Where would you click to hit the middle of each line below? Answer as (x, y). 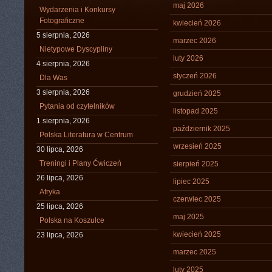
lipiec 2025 (191, 182)
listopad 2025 (195, 111)
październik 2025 (202, 129)
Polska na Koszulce (72, 220)
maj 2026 (189, 5)
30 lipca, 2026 (60, 149)
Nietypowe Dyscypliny (76, 49)
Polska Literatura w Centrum (86, 135)
